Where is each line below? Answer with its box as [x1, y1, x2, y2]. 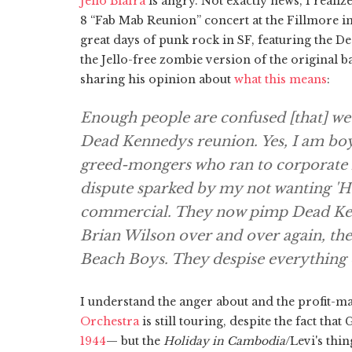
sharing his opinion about [80, 71, 234, 86]
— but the [106, 333, 163, 348]
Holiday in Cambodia [163, 333, 285, 348]
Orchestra [80, 313, 139, 328]
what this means [234, 71, 327, 86]
